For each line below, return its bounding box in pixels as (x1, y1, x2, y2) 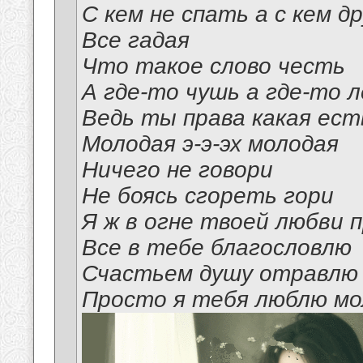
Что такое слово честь (82, 53, 345, 79)
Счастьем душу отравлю (82, 261, 358, 287)
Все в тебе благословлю (82, 235, 352, 261)
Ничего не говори (82, 157, 273, 183)
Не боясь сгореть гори (82, 183, 334, 209)
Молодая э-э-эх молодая (82, 131, 339, 157)
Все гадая (82, 28, 190, 53)
